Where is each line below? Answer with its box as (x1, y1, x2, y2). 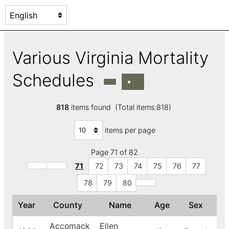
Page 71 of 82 (91, 148, 138, 157)
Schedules (12, 70, 103, 90)
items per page (104, 125, 155, 134)
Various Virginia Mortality (12, 47, 209, 68)
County (53, 200, 86, 211)
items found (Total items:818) (68, 103, 173, 112)
